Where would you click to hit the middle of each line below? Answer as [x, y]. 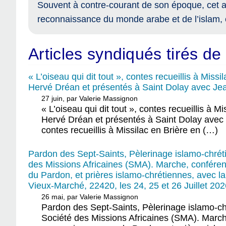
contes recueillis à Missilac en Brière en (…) [130, 130]
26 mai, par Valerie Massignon [90, 197]
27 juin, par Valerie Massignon [90, 99]
